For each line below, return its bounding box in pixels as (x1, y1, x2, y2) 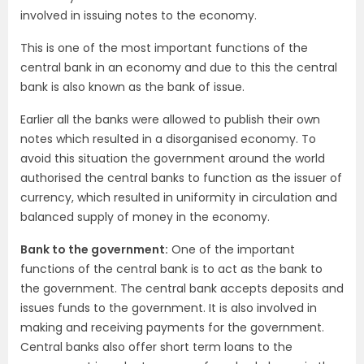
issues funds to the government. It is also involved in (20, 300, 317, 316)
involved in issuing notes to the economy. (20, 7, 257, 24)
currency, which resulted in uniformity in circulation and (20, 189, 337, 206)
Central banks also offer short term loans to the (20, 339, 292, 355)
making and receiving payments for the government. (20, 319, 324, 336)
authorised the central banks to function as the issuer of (20, 170, 342, 186)
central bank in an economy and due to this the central (20, 59, 337, 76)
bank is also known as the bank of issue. (20, 79, 245, 95)
